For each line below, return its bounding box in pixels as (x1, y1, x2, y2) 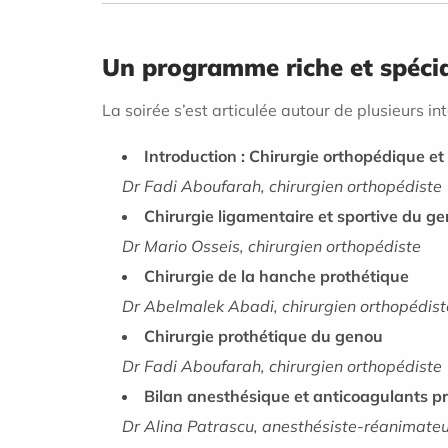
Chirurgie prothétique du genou (144, 325, 383, 346)
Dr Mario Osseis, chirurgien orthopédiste (122, 235, 421, 256)
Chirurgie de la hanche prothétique (144, 265, 409, 286)
